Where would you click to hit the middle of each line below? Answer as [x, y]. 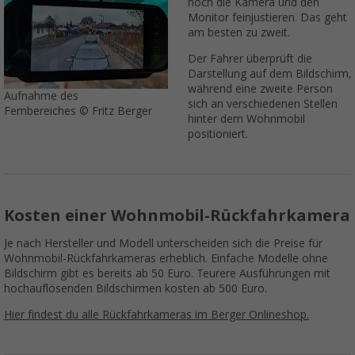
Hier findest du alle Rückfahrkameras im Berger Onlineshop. [157, 314]
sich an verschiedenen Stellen [262, 103]
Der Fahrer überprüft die [250, 58]
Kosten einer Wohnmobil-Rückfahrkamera [177, 215]
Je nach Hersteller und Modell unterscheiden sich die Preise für [163, 243]
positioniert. [218, 134]
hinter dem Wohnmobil [246, 118]
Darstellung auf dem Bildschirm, [269, 73]
